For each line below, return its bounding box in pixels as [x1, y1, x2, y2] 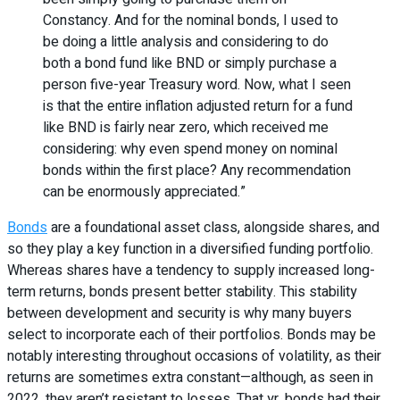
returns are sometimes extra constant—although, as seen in [7, 367, 373, 389]
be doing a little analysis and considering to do [43, 31, 329, 54]
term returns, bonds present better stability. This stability [7, 281, 357, 304]
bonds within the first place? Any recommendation [43, 160, 351, 182]
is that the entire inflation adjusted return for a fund [43, 96, 353, 118]
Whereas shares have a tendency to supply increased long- [7, 260, 375, 282]
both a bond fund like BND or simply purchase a [43, 53, 337, 75]
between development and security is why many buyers [7, 303, 352, 325]
